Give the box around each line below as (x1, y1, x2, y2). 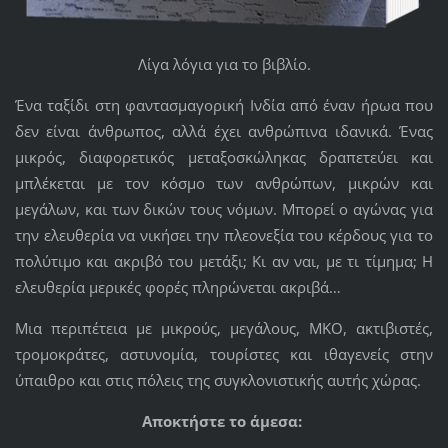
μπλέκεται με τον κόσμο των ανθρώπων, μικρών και (14, 173, 434, 194)
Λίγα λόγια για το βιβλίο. (137, 54, 311, 75)
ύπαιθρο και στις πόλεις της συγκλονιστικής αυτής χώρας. (14, 370, 425, 391)
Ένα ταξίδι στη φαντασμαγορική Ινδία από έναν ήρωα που (14, 95, 434, 116)
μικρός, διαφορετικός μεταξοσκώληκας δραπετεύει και (14, 147, 434, 168)
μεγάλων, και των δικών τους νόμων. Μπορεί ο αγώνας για (14, 199, 434, 220)
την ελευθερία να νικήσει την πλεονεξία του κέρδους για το (14, 225, 434, 246)
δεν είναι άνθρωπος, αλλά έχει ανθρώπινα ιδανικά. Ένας (14, 121, 434, 142)
